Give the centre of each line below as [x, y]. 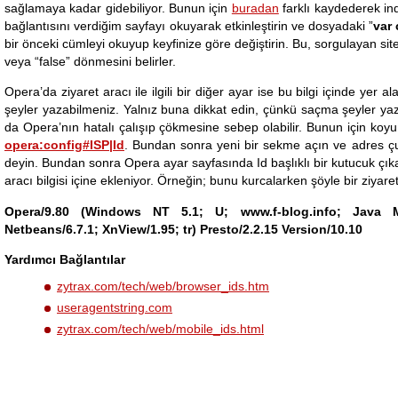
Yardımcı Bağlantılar [65, 260]
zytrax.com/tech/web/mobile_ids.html [160, 329]
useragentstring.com [115, 308]
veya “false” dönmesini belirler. [90, 61]
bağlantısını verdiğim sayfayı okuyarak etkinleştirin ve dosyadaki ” [189, 25]
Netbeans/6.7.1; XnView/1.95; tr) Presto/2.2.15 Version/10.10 [183, 229]
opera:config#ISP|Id [64, 145]
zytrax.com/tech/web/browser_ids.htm [163, 287]
